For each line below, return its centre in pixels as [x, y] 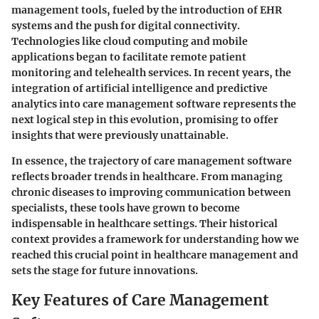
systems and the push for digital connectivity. [126, 26]
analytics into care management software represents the [154, 104]
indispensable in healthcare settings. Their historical [145, 224]
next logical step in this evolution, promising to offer [145, 120]
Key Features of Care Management [140, 300]
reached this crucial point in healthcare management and [155, 255]
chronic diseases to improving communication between [151, 193]
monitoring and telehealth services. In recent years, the [151, 73]
